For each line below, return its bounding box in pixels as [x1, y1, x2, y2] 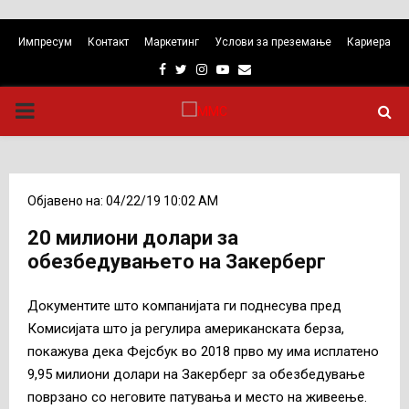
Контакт [88, 36, 129, 48]
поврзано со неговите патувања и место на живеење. [27, 388, 367, 405]
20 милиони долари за [27, 226, 238, 249]
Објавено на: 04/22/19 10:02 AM [27, 194, 218, 208]
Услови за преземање [215, 36, 331, 48]
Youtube [227, 61, 278, 76]
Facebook [164, 61, 221, 76]
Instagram [205, 61, 266, 76]
